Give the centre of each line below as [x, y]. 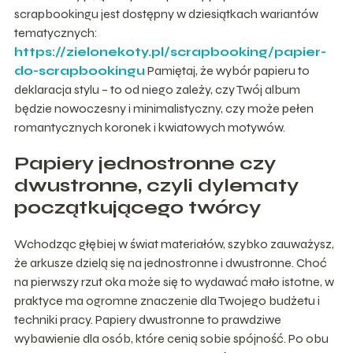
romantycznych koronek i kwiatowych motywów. [149, 127]
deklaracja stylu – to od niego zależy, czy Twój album [157, 89]
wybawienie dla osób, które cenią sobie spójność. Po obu [171, 338]
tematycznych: [56, 32]
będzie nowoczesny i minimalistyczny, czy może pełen [163, 108]
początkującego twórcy [137, 207]
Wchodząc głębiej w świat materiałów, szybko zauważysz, [174, 243]
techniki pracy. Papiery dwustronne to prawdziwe [147, 319]
